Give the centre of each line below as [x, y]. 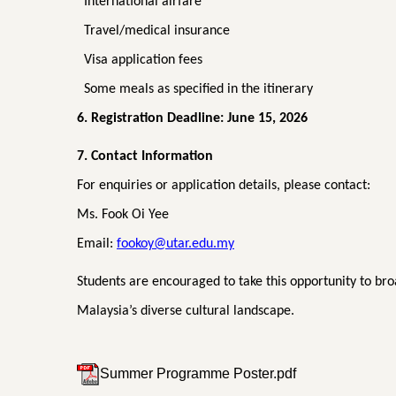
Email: [97, 244]
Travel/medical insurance [157, 31]
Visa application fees [143, 61]
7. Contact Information [145, 157]
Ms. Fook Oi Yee [123, 215]
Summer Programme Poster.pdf [198, 373]
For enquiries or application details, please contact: [224, 186]
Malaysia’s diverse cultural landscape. [186, 312]
